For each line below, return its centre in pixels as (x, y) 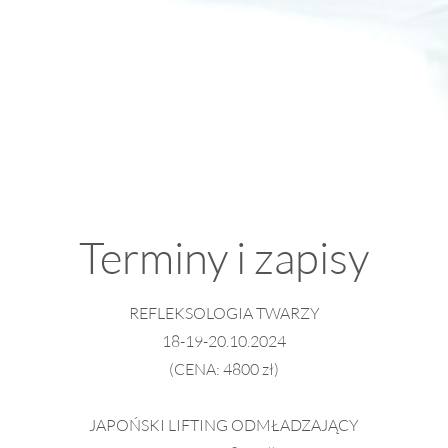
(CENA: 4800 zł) (224, 368)
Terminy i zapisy (224, 257)
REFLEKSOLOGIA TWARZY (224, 312)
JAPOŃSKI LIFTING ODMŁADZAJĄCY (224, 424)
